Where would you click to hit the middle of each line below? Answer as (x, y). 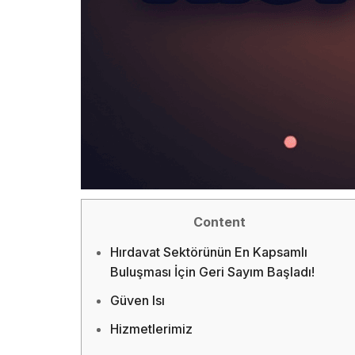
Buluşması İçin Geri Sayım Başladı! (212, 272)
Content (219, 222)
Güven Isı (137, 301)
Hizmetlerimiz (151, 328)
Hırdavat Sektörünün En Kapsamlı (209, 252)
